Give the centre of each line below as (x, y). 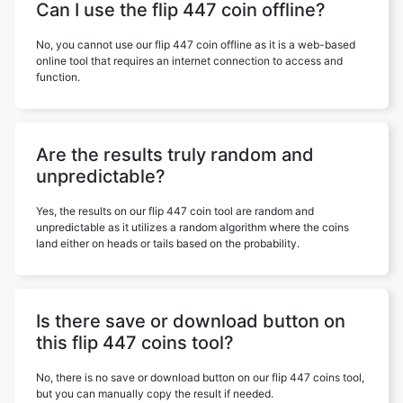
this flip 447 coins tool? (135, 343)
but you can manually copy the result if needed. (155, 394)
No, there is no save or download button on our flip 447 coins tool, (200, 377)
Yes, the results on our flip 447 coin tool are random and (175, 211)
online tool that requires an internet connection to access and (189, 61)
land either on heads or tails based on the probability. (168, 243)
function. (58, 77)
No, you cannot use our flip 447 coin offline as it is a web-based (196, 45)
